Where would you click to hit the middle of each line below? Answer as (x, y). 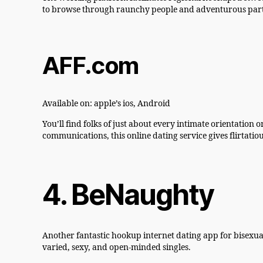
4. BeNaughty (128, 195)
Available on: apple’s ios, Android (106, 104)
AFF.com (90, 66)
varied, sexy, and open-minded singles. (117, 248)
